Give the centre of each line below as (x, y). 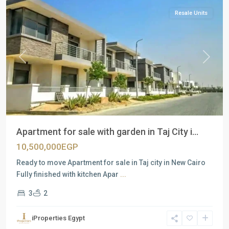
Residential (35, 197)
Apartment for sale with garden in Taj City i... (107, 132)
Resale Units (191, 13)
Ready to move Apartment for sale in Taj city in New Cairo (111, 163)
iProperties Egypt (58, 218)
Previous (36, 62)
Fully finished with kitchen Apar (68, 174)
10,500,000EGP (47, 147)
